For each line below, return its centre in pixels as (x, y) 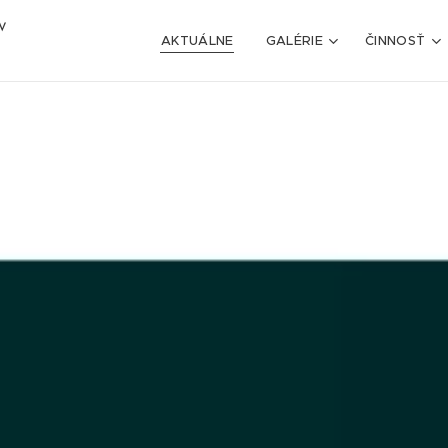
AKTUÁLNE (197, 40)
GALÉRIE (294, 40)
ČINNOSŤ (395, 40)
